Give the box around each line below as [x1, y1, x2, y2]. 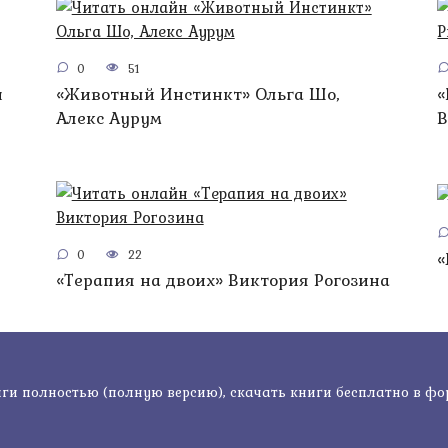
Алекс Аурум [55, 104, 162, 131]
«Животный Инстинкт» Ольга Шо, [55, 80, 339, 107]
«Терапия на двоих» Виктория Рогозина [55, 267, 390, 294]
